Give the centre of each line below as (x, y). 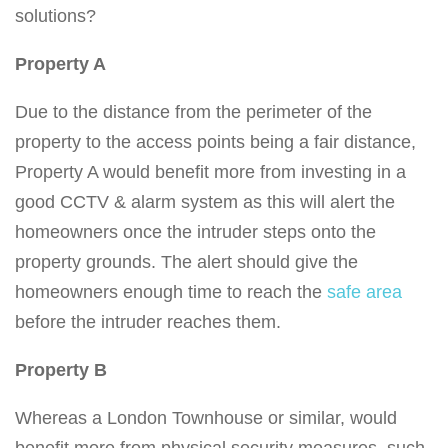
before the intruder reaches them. (148, 322)
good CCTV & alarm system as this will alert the (205, 202)
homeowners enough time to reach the (171, 292)
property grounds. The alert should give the (186, 262)
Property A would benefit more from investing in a (210, 172)
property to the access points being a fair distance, (215, 142)
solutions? (55, 16)
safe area (364, 292)
